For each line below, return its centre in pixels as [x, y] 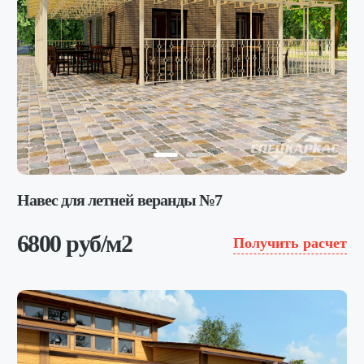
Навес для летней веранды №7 [119, 199]
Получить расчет [290, 243]
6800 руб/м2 [74, 243]
